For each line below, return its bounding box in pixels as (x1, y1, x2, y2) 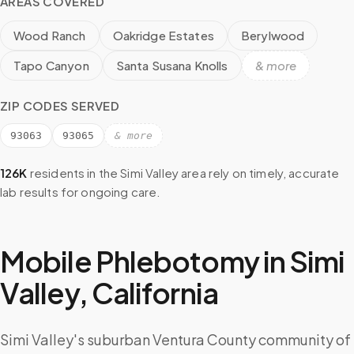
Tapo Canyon (13, 58, 89, 73)
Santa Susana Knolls (115, 58, 228, 73)
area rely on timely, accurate (178, 165, 340, 180)
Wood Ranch (13, 28, 86, 43)
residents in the (27, 165, 119, 180)
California (91, 275, 218, 311)
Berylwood (240, 28, 305, 43)
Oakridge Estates (112, 28, 214, 43)
